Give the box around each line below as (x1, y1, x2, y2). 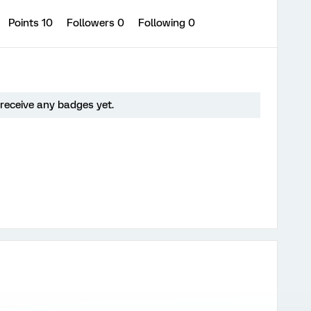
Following (138, 17, 188, 29)
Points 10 (8, 17, 56, 29)
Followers (67, 17, 117, 29)
